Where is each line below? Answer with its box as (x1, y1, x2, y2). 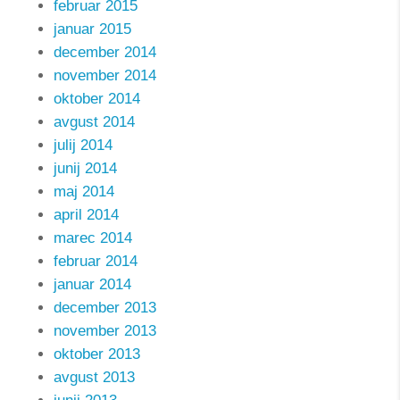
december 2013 (54, 299, 156, 316)
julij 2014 (54, 137, 112, 154)
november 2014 (54, 67, 156, 84)
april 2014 (54, 206, 119, 223)
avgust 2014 (54, 113, 135, 130)
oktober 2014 (54, 90, 140, 107)
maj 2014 (54, 183, 114, 200)
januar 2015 (54, 21, 131, 37)
